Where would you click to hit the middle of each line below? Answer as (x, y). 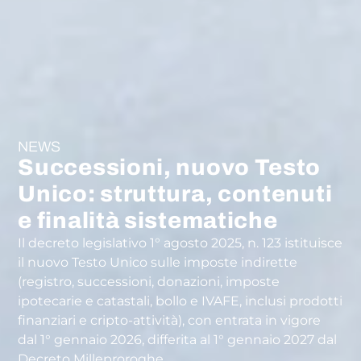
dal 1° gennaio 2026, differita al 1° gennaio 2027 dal (178, 339)
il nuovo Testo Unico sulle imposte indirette (158, 262)
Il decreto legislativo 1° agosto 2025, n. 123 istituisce (180, 243)
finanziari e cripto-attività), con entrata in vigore (170, 320)
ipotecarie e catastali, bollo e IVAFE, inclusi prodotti (180, 301)
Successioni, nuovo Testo (170, 167)
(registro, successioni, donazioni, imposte (149, 281)
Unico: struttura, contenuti (175, 193)
